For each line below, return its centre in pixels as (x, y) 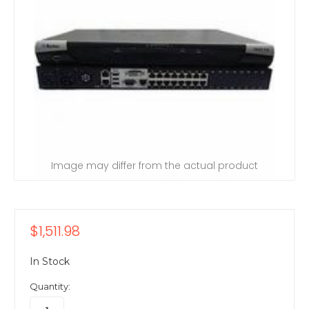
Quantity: (50, 287)
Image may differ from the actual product (154, 165)
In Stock (50, 262)
